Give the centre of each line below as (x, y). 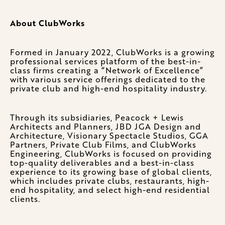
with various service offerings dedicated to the (108, 79)
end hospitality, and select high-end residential (110, 190)
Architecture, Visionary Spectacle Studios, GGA (109, 136)
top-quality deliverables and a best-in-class (102, 163)
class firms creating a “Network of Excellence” (107, 70)
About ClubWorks (47, 23)
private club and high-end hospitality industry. (108, 88)
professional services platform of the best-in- (105, 61)
